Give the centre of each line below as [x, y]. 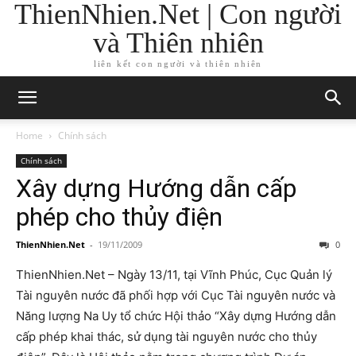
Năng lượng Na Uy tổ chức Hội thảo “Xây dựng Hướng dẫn [176, 316]
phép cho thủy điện [119, 217]
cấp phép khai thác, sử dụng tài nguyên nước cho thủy [166, 337]
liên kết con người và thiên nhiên [178, 64]
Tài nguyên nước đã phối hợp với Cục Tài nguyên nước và [176, 295]
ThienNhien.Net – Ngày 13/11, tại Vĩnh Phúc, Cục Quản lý [174, 275]
